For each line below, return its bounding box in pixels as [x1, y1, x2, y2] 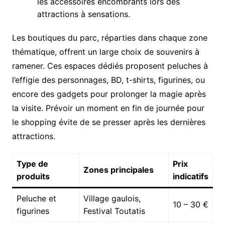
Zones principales [83, 164, 154, 175]
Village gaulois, [83, 193, 141, 203]
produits [16, 171, 50, 181]
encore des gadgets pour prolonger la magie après [12, 88, 206, 99]
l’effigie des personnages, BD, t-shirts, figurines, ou [12, 74, 205, 85]
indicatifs [172, 171, 208, 181]
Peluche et [16, 193, 56, 203]
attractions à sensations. [37, 9, 130, 19]
